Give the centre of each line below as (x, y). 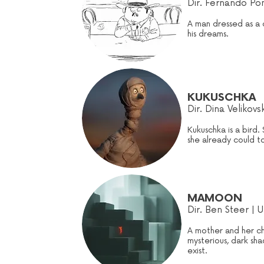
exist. (197, 251)
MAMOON (215, 198)
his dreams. (208, 34)
